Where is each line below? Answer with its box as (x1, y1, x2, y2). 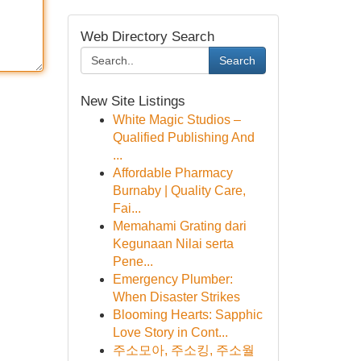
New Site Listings (80, 93, 185, 109)
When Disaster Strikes (112, 290, 240, 304)
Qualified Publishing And (112, 131, 255, 144)
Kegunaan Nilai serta (112, 237, 234, 251)
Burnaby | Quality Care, (112, 184, 246, 197)
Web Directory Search (80, 29, 214, 44)
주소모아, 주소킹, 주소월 (112, 343, 255, 357)
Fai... (112, 201, 141, 215)
